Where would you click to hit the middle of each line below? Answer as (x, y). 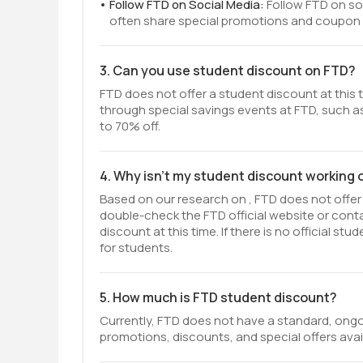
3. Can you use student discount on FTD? (228, 70)
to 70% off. (130, 126)
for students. (136, 248)
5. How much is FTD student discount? (218, 297)
